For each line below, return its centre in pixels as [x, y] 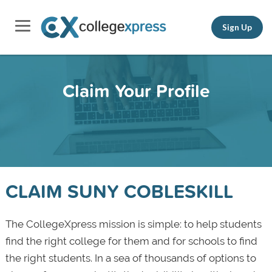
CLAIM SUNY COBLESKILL [119, 191]
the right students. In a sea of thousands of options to [131, 258]
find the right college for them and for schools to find [131, 241]
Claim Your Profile [136, 90]
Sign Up [237, 27]
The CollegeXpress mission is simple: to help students [133, 224]
